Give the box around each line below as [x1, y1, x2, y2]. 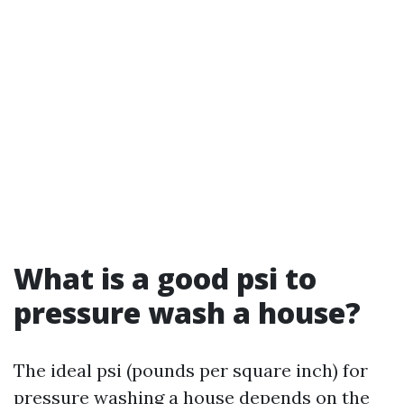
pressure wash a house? [14, 293, 361, 332]
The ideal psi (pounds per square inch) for [14, 359, 368, 381]
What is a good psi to [14, 259, 317, 298]
